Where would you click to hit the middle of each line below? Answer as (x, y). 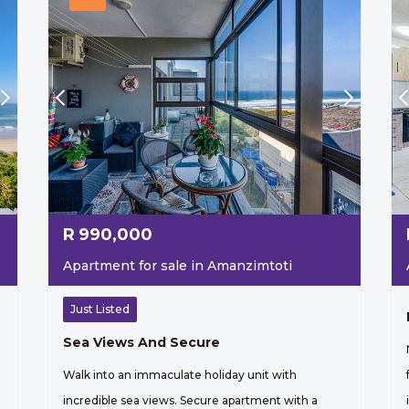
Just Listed (100, 309)
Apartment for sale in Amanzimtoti (177, 266)
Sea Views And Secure (141, 343)
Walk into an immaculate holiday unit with (179, 375)
